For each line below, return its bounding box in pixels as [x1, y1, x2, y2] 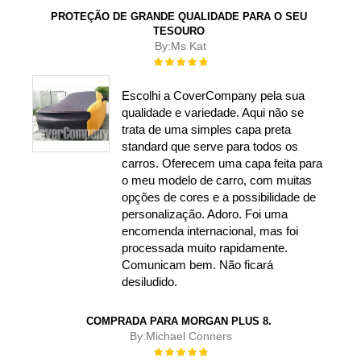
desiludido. [121, 274, 177, 288]
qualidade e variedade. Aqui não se [121, 105, 304, 119]
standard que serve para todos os [121, 139, 298, 153]
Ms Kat [171, 39, 206, 53]
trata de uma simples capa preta [121, 122, 291, 136]
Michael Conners [145, 329, 232, 342]
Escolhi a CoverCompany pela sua [121, 88, 305, 102]
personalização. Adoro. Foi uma [121, 206, 288, 221]
